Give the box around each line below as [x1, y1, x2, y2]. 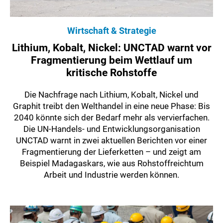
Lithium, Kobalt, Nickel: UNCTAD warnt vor [11, 42, 212, 54]
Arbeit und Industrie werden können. [44, 170, 179, 180]
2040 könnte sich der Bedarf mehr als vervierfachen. [13, 112, 210, 123]
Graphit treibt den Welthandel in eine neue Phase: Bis [13, 101, 210, 111]
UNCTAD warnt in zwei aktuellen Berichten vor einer [16, 135, 207, 146]
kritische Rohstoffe [66, 67, 157, 79]
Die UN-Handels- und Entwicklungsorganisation [23, 124, 200, 134]
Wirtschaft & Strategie [67, 25, 156, 36]
